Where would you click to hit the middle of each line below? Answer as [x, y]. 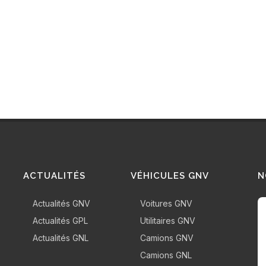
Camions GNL [166, 255]
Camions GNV [167, 238]
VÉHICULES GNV [170, 176]
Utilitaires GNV [168, 221]
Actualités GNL [60, 238]
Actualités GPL [60, 221]
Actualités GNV [61, 204]
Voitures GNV [167, 204]
